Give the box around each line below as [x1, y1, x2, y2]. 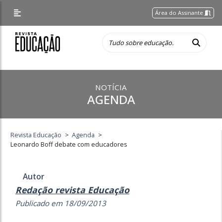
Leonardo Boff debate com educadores [10, 140, 128, 149]
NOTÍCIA [95, 82, 127, 92]
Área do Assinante [155, 9, 205, 16]
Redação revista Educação [15, 184, 129, 196]
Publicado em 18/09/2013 [15, 198, 106, 208]
